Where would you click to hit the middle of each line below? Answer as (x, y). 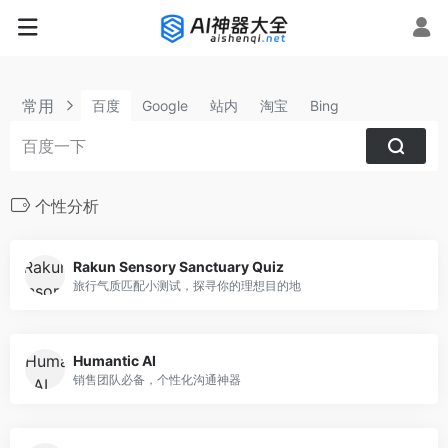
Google (165, 105)
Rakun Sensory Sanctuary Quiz (178, 266)
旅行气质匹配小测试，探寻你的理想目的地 (187, 285)
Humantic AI (114, 360)
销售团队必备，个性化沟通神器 (157, 379)
